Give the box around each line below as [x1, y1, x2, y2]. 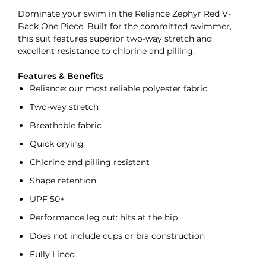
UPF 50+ [30, 192, 65, 206]
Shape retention [30, 173, 96, 188]
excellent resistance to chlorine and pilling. [18, 44, 195, 58]
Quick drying [30, 137, 84, 151]
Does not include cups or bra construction [30, 229, 205, 243]
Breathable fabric [30, 118, 102, 132]
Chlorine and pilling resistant [30, 155, 150, 169]
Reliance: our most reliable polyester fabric [30, 81, 207, 96]
